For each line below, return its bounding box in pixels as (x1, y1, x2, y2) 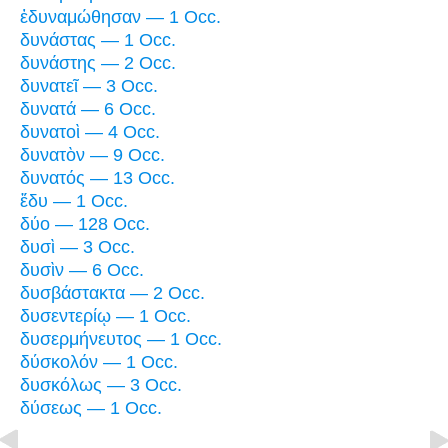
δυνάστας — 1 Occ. (20, 29, 176, 50)
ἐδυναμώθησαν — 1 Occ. (20, 6, 221, 27)
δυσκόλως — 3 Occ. (20, 374, 182, 395)
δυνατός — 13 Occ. (20, 167, 175, 188)
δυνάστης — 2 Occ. (20, 52, 176, 73)
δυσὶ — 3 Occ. (20, 236, 135, 257)
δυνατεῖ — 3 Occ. (20, 75, 158, 96)
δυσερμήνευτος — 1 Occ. (20, 328, 222, 349)
